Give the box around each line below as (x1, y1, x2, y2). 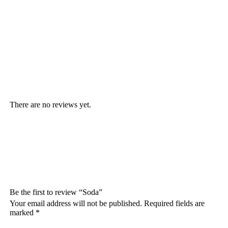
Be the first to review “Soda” (10, 187, 103, 196)
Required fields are (144, 198, 205, 208)
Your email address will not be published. (10, 198, 142, 208)
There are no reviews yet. (10, 100, 92, 109)
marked (10, 208, 36, 217)
